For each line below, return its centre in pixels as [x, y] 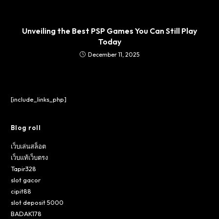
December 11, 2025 [114, 54]
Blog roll [26, 127]
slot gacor [26, 180]
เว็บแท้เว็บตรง [30, 157]
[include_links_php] [39, 99]
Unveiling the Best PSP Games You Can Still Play [109, 31]
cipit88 [21, 191]
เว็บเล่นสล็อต [29, 146]
